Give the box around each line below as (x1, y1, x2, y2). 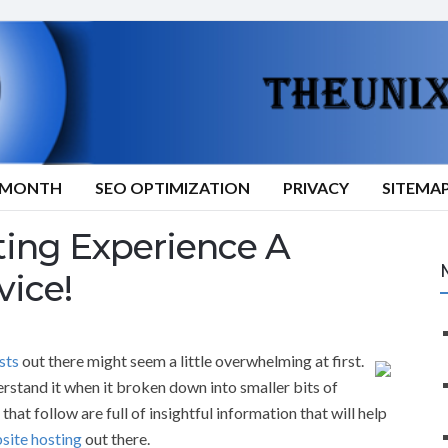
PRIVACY (283, 178, 349, 197)
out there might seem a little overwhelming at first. (19, 350, 364, 370)
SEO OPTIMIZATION (95, 178, 250, 197)
